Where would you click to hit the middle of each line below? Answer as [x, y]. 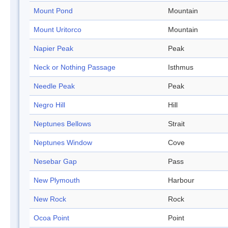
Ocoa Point [51, 218]
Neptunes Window [63, 143]
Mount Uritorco [58, 30]
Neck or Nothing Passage [75, 67]
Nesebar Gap [55, 162]
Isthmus [181, 67]
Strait [176, 124]
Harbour [181, 180]
